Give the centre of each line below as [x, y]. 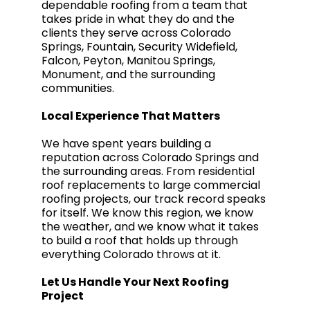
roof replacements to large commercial [151, 185]
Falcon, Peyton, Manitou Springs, [128, 61]
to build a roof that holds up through [140, 240]
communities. [78, 88]
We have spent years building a [126, 144]
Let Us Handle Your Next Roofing [135, 282]
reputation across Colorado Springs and [150, 157]
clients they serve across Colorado [136, 33]
